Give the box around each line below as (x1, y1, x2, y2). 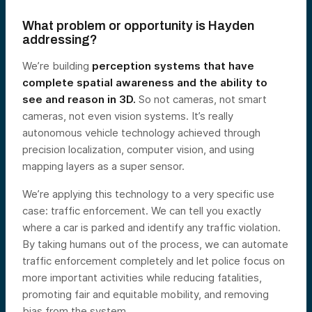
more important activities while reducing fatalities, (22, 270, 262, 284)
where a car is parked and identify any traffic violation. (22, 220, 281, 234)
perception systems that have (92, 58, 254, 72)
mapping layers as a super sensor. (22, 159, 185, 173)
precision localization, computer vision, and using (22, 142, 254, 156)
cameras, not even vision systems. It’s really (22, 109, 233, 123)
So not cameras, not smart (136, 92, 267, 106)
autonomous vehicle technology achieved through (22, 125, 260, 139)
